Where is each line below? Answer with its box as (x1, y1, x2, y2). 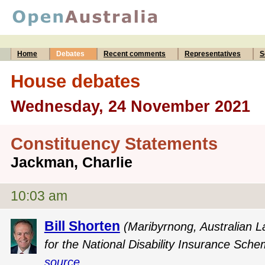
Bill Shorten (44, 218, 120, 234)
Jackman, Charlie (11, 154, 132, 171)
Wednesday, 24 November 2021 (11, 97, 250, 115)
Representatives (185, 50, 241, 58)
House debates (11, 70, 140, 91)
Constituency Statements (11, 134, 218, 154)
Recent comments (104, 50, 166, 58)
